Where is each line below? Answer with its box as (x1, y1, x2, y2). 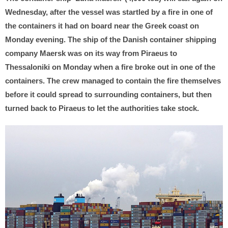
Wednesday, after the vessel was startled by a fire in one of (5, 8, 213, 17)
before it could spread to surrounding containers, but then (5, 90, 212, 99)
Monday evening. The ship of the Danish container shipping (5, 35, 216, 44)
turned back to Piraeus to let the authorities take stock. (5, 104, 199, 113)
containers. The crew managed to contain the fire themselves (5, 76, 221, 85)
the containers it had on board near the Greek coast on (5, 21, 199, 31)
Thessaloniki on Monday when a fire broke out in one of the (5, 63, 215, 72)
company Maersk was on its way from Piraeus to (5, 49, 177, 58)
